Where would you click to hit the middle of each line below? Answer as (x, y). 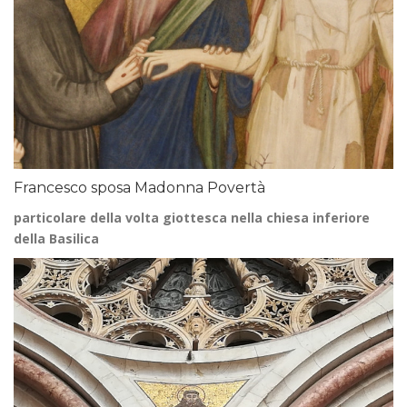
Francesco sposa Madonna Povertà (139, 187)
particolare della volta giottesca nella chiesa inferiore (192, 217)
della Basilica (56, 238)
